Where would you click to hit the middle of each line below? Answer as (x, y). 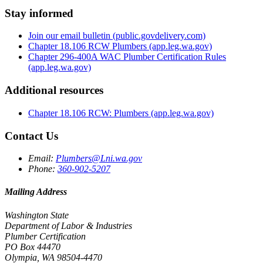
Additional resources (54, 90)
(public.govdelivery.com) (159, 36)
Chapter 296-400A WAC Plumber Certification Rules (127, 57)
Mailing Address (36, 192)
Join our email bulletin (70, 36)
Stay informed (39, 13)
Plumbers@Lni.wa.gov (99, 159)
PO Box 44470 (33, 247)
